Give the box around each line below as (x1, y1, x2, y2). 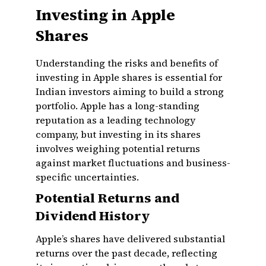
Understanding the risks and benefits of (36, 56, 218, 69)
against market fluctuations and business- (36, 156, 230, 169)
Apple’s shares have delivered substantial (36, 232, 225, 245)
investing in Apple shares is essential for (36, 71, 222, 84)
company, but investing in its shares (36, 128, 201, 141)
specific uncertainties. (36, 170, 139, 183)
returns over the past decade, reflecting (36, 246, 217, 259)
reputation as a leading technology (36, 113, 195, 126)
